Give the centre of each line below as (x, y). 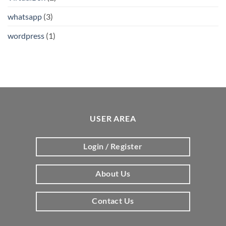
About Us (113, 173)
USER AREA (113, 118)
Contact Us (113, 201)
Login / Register (113, 146)
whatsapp (25, 16)
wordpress (26, 35)
